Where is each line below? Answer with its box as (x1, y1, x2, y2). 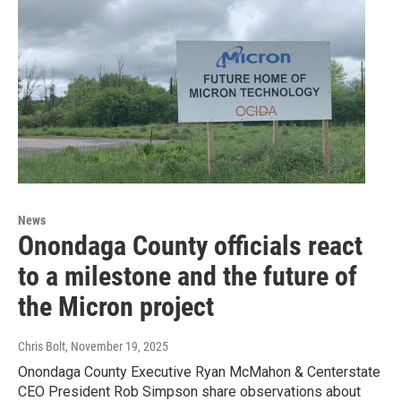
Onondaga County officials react (18, 230, 363, 262)
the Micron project (18, 291, 214, 323)
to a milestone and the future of (18, 260, 357, 293)
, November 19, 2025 (65, 339, 168, 354)
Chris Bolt (18, 339, 65, 354)
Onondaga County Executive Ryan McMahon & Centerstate (18, 363, 380, 381)
